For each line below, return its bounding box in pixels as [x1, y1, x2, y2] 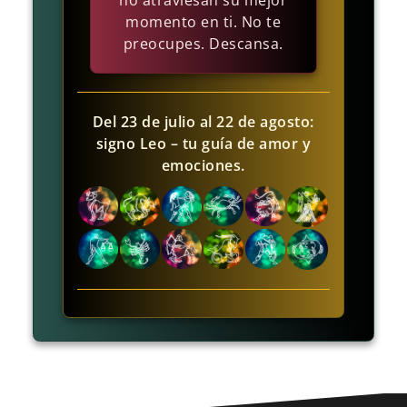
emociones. [161, 155, 245, 176]
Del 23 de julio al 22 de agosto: [92, 112, 314, 133]
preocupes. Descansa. [123, 34, 283, 55]
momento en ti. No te [125, 12, 282, 33]
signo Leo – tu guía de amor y [95, 134, 312, 154]
